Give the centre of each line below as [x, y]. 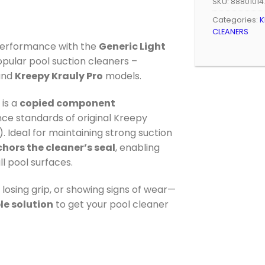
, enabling [138, 148]
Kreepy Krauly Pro [59, 76]
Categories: [236, 20]
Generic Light [132, 47]
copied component [67, 104]
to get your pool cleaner [111, 204]
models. [122, 76]
